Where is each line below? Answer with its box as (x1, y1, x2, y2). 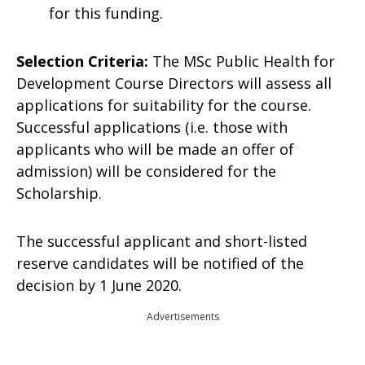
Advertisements (146, 310, 219, 323)
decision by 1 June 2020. (16, 275, 182, 295)
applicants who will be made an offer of (16, 139, 294, 159)
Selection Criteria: (16, 51, 152, 71)
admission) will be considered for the (16, 161, 276, 181)
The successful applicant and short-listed (16, 231, 307, 251)
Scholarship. (16, 183, 102, 203)
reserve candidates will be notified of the (16, 253, 304, 273)
